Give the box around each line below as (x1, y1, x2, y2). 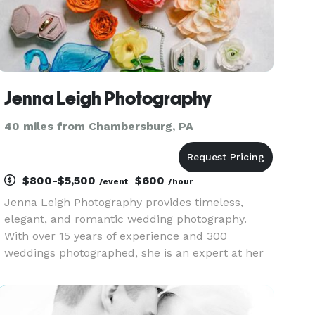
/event (99, 176, 129, 186)
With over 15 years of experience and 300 (4, 229, 228, 243)
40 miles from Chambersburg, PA (4, 120, 194, 133)
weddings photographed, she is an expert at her (4, 246, 264, 259)
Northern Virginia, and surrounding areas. (4, 280, 231, 293)
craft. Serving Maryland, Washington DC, (4, 263, 221, 276)
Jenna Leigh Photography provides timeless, (4, 195, 244, 209)
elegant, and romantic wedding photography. (4, 212, 247, 226)
